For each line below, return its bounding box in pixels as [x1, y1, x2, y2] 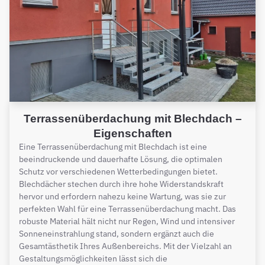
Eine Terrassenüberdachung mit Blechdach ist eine [19, 141, 207, 152]
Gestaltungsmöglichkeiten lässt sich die [19, 253, 167, 264]
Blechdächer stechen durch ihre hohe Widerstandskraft [19, 178, 224, 189]
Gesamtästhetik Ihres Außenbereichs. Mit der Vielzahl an [19, 240, 232, 251]
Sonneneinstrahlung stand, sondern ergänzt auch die [19, 228, 214, 239]
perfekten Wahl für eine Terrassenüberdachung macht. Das [19, 203, 236, 214]
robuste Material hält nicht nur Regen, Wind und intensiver [19, 215, 235, 227]
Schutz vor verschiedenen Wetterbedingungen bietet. [19, 166, 218, 177]
